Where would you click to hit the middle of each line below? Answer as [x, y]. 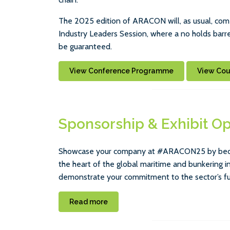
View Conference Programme [121, 71]
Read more [89, 202]
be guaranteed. [85, 46]
